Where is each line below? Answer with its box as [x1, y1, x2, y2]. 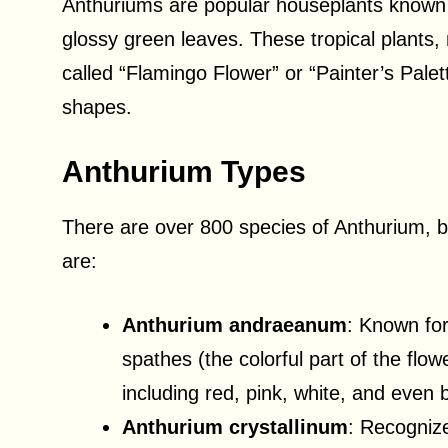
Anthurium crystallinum [122, 416, 348, 439]
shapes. [62, 96, 132, 119]
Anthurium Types [62, 155, 306, 189]
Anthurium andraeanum [122, 314, 347, 337]
